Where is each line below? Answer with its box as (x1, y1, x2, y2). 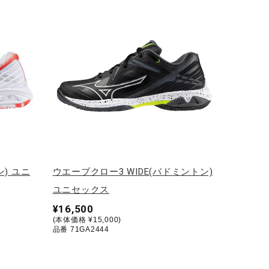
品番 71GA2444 (52, 225, 109, 234)
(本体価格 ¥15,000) (52, 215, 121, 224)
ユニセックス (52, 184, 109, 195)
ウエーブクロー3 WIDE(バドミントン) (52, 166, 213, 177)
